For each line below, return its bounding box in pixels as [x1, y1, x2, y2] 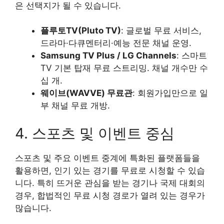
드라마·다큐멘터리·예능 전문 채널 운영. [40, 38, 191, 48]
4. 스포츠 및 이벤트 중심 [15, 124, 174, 142]
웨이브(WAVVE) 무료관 [40, 88, 132, 98]
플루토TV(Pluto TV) [40, 25, 121, 36]
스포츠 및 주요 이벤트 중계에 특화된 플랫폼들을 [15, 152, 200, 163]
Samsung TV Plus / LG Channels [40, 50, 176, 61]
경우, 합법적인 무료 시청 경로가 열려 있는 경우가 [15, 190, 205, 200]
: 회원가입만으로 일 [132, 88, 208, 98]
